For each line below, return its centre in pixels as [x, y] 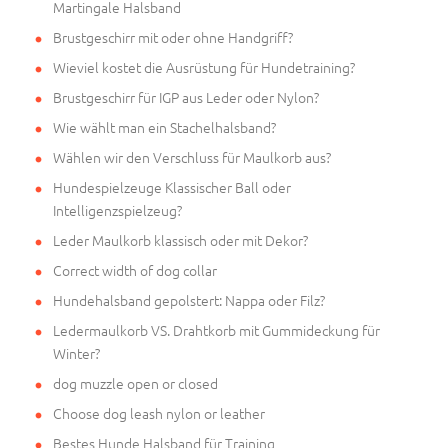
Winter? [76, 353]
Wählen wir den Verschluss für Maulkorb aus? [192, 157]
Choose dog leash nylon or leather [159, 413]
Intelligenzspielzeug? [117, 210]
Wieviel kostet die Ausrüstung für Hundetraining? [204, 67]
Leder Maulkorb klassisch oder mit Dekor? [180, 240]
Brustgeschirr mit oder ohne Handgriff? [173, 37]
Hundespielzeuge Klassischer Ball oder [172, 187]
